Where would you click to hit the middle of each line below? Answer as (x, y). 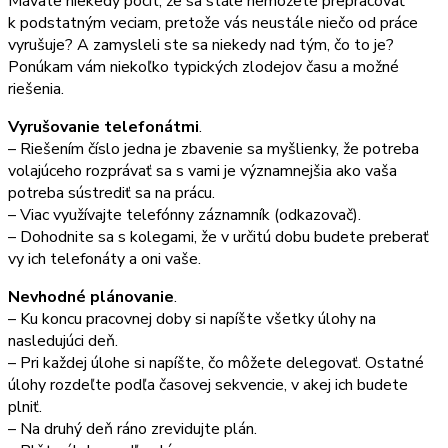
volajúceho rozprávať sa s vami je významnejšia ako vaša (202, 170)
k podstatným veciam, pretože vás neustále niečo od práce (213, 22)
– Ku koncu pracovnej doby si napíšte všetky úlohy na (192, 318)
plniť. (25, 406)
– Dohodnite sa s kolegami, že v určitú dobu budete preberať (218, 236)
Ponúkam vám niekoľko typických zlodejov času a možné (203, 66)
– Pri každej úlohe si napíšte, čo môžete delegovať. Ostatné (216, 362)
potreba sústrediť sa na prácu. (111, 192)
